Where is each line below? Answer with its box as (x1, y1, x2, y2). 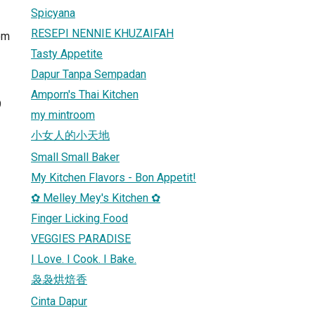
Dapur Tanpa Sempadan (31, 67, 146, 81)
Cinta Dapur (31, 294, 87, 308)
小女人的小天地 (31, 128, 110, 142)
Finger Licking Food (31, 211, 128, 225)
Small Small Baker (31, 150, 120, 164)
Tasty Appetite (31, 46, 103, 60)
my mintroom (31, 108, 95, 122)
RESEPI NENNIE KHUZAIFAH (31, 26, 174, 40)
